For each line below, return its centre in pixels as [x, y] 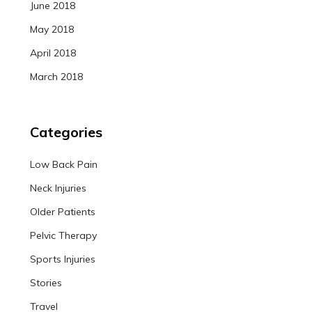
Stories [46, 282]
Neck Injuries [58, 188]
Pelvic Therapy [63, 235]
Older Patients [62, 211]
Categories [66, 132]
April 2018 [53, 53]
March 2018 [56, 77]
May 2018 [52, 30]
